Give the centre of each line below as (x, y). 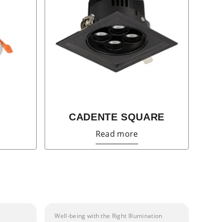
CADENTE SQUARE (117, 117)
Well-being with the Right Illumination (109, 216)
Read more (117, 134)
